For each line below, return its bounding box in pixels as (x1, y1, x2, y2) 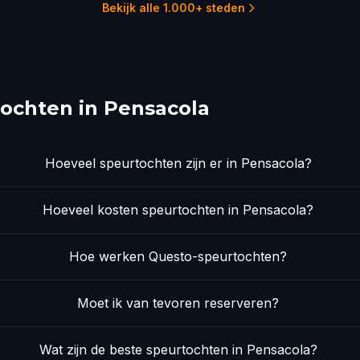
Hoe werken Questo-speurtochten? (69, 248, 288, 265)
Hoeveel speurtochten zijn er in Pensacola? (44, 155, 312, 172)
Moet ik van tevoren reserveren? (77, 295, 280, 312)
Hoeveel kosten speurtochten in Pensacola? (43, 202, 314, 219)
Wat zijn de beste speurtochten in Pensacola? (39, 342, 317, 358)
